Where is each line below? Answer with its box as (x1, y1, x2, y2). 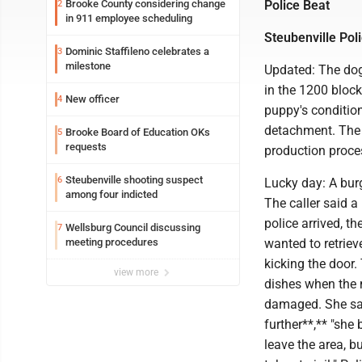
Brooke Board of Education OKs (65, 126, 210, 138)
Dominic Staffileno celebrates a (65, 45, 209, 57)
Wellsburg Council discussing (65, 221, 200, 234)
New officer (65, 93, 120, 105)
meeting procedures (65, 236, 158, 248)
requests (65, 141, 107, 153)
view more (114, 267, 161, 278)
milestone (65, 60, 111, 72)
